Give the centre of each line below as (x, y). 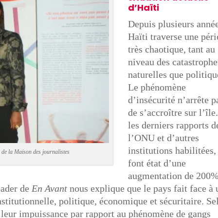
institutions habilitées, (172, 151)
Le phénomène (157, 87)
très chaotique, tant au (172, 49)
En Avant (50, 189)
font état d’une (157, 163)
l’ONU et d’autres (164, 138)
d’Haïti (144, 8)
